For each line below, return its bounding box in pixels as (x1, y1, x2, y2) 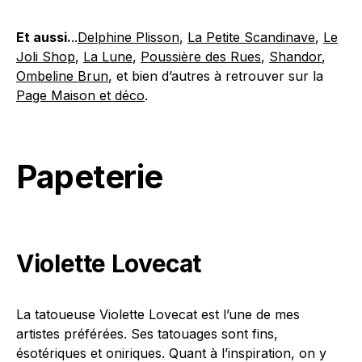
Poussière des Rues (141, 48, 261, 65)
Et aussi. (16, 29, 71, 46)
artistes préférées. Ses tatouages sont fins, (16, 326, 278, 343)
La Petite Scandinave (187, 29, 315, 46)
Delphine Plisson (78, 29, 179, 46)
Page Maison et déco (16, 87, 145, 104)
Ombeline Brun (16, 68, 108, 85)
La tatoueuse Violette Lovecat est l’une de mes (16, 306, 300, 323)
